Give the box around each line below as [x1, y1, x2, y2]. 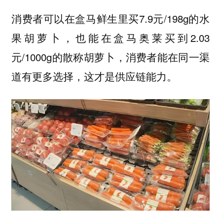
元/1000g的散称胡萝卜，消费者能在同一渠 [11, 49, 210, 64]
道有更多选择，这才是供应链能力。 [11, 68, 177, 83]
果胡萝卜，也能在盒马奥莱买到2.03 [11, 30, 210, 45]
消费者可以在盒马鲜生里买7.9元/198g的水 [11, 10, 210, 26]
